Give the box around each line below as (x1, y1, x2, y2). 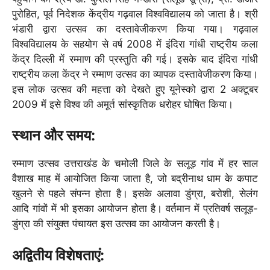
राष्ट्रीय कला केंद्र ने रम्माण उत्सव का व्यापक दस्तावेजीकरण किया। (12, 67, 258, 80)
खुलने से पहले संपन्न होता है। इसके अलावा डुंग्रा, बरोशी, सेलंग (12, 187, 258, 200)
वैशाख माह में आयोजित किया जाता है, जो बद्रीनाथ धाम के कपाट (12, 172, 258, 185)
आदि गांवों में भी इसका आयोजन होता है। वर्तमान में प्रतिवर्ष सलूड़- (12, 202, 258, 215)
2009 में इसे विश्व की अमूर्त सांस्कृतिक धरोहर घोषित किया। (12, 98, 236, 110)
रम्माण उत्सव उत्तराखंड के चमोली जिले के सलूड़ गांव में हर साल (12, 157, 258, 170)
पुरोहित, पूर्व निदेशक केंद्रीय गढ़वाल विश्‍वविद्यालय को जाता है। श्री (12, 7, 258, 20)
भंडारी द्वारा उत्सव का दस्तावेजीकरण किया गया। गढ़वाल (12, 22, 258, 35)
